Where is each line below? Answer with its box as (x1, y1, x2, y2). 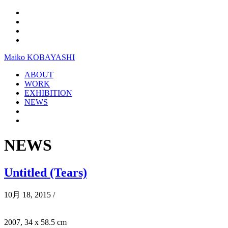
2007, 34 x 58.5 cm (4, 217, 67, 226)
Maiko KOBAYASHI (4, 53, 75, 62)
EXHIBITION (24, 89, 72, 97)
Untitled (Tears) (4, 165, 87, 179)
